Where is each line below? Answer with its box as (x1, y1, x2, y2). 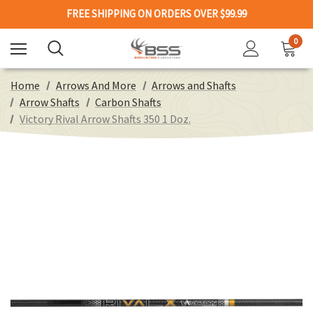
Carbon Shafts (95, 95, 162, 109)
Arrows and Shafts (152, 78, 237, 92)
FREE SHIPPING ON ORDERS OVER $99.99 (66, 7, 247, 20)
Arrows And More (55, 78, 136, 92)
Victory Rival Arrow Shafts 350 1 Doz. (19, 112, 191, 126)
